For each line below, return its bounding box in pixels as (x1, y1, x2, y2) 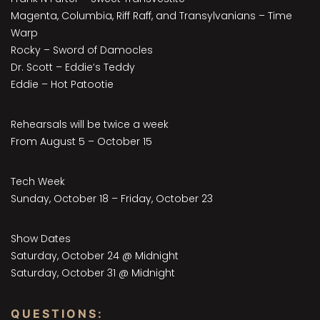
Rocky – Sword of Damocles (11, 43, 153, 58)
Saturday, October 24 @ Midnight (11, 249, 179, 264)
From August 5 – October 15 (11, 134, 152, 149)
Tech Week (11, 174, 65, 189)
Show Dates (11, 231, 71, 246)
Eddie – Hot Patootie (11, 77, 114, 92)
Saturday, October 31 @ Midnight (11, 266, 175, 281)
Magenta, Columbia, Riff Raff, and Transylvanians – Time (11, 9, 292, 24)
